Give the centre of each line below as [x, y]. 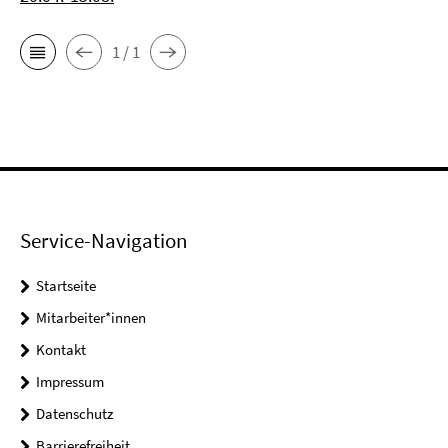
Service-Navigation [103, 241]
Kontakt [61, 350]
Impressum [70, 382]
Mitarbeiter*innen [91, 318]
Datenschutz [74, 414]
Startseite [66, 286]
